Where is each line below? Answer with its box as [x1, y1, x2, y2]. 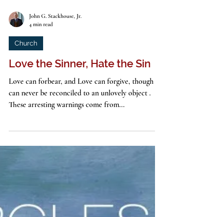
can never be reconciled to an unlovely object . [9, 146, 151, 156]
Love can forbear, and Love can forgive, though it [9, 135, 160, 145]
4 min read [29, 78, 53, 86]
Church [15, 97, 37, 106]
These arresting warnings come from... [9, 158, 124, 168]
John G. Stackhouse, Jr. [29, 71, 81, 78]
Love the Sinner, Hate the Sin [9, 115, 151, 128]
